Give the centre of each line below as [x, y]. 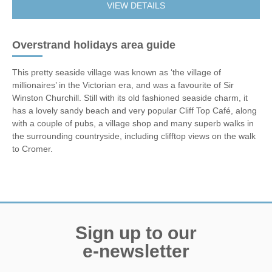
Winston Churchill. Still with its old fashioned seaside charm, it [130, 97]
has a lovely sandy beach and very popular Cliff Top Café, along [134, 110]
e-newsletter [136, 251]
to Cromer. [32, 148]
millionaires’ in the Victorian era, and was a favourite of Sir [123, 85]
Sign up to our [136, 233]
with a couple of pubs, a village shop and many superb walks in [133, 123]
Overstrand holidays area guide [94, 45]
